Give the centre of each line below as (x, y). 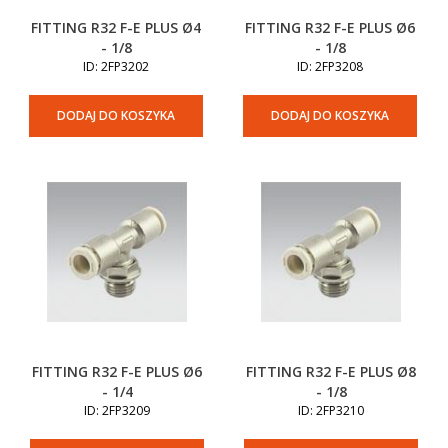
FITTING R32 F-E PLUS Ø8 (331, 371)
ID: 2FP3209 (117, 410)
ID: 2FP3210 (331, 410)
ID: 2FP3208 (330, 66)
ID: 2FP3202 (116, 66)
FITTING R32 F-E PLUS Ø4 (116, 27)
